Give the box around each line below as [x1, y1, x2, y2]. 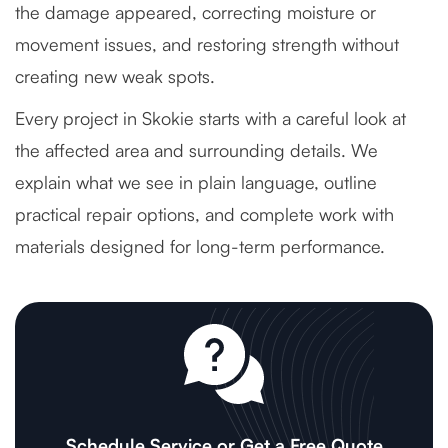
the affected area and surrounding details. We [15, 139, 378, 161]
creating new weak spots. [15, 65, 215, 87]
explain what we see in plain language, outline [15, 171, 377, 193]
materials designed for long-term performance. [15, 235, 385, 257]
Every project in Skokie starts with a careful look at [15, 107, 406, 129]
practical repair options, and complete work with [15, 203, 394, 225]
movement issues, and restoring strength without [15, 33, 399, 55]
